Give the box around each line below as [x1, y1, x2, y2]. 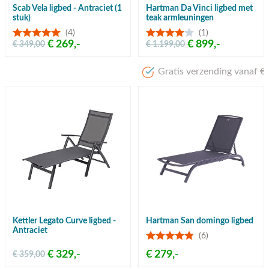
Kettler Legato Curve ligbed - [13, 217, 116, 226]
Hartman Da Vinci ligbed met [146, 4, 253, 13]
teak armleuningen [146, 14, 214, 23]
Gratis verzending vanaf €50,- [80, 67, 205, 77]
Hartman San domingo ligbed [146, 217, 253, 226]
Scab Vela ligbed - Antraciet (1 [13, 4, 122, 13]
